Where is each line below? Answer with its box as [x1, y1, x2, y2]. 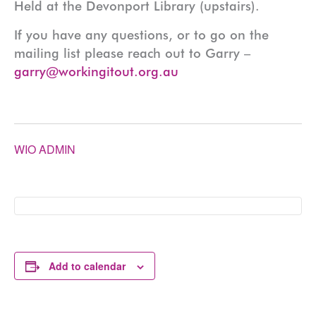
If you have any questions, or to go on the [14, 27, 269, 43]
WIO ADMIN [14, 140, 75, 157]
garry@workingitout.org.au [14, 63, 178, 80]
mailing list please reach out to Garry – [14, 45, 250, 61]
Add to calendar [49, 259, 126, 274]
